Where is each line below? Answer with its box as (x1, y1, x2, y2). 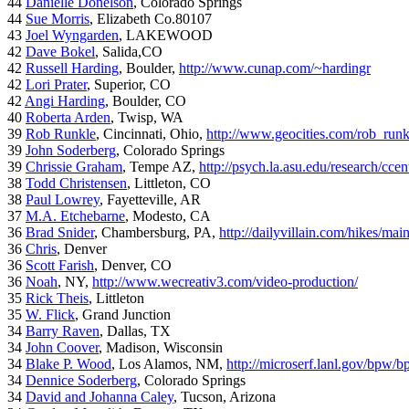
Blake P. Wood (26, 356, 111, 372)
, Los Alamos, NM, (111, 356, 226, 372)
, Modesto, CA (125, 208, 211, 225)
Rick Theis (26, 290, 89, 307)
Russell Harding (26, 60, 119, 77)
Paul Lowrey (26, 192, 100, 208)
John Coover (26, 340, 99, 356)
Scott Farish (26, 257, 94, 274)
